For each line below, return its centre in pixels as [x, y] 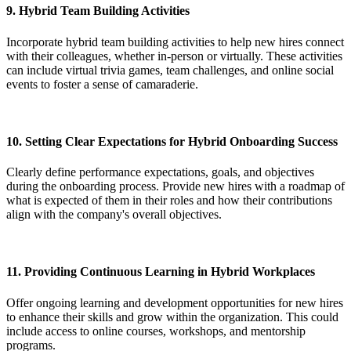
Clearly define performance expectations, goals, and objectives [160, 172]
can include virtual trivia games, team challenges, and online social [170, 70]
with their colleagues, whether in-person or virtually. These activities [174, 56]
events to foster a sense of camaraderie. [102, 84]
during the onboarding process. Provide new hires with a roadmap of [175, 186]
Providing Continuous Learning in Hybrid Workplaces [170, 272]
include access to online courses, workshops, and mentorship [156, 331]
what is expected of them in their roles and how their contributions [169, 201]
